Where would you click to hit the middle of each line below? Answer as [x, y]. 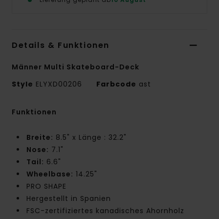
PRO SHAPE [46, 186]
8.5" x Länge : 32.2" [90, 138]
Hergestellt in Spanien [69, 199]
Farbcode [116, 84]
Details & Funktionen [61, 45]
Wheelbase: [50, 174]
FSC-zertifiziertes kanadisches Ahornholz [105, 211]
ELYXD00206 [59, 84]
